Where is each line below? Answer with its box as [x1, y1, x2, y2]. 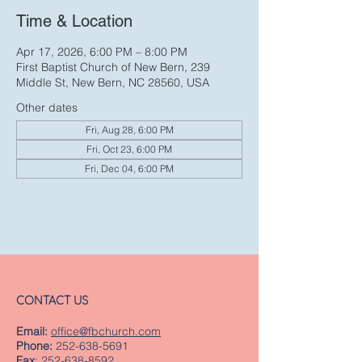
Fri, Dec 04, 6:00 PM [85, 162, 174, 175]
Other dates [16, 100, 78, 115]
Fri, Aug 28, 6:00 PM [85, 124, 174, 136]
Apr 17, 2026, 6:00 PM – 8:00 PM [16, 44, 187, 59]
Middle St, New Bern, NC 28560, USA [16, 75, 209, 90]
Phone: [16, 339, 53, 353]
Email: [16, 324, 48, 339]
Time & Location [16, 11, 133, 31]
